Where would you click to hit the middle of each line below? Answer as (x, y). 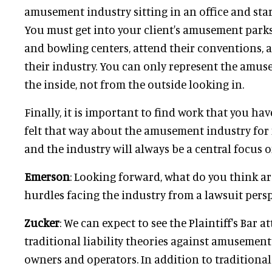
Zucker (42, 223)
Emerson (47, 176)
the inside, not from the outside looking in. (134, 84)
